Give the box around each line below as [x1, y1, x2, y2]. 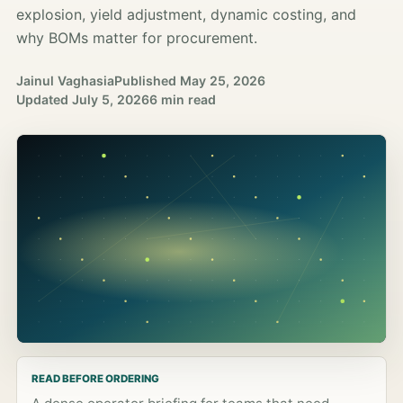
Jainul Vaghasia [16, 73, 114, 88]
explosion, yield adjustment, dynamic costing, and [16, 5, 356, 23]
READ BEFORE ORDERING [31, 372, 159, 385]
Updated [16, 92, 68, 107]
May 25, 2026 [180, 73, 265, 88]
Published [114, 73, 176, 88]
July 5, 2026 [72, 92, 149, 107]
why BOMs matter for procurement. [16, 29, 257, 47]
